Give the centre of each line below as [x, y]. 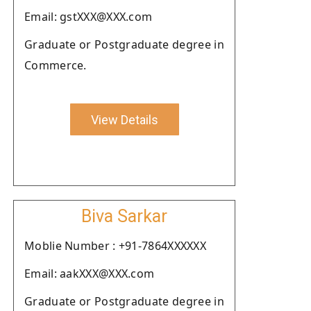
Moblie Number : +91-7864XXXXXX [115, 246]
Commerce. [56, 65]
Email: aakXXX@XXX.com [90, 274]
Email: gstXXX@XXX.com [89, 17]
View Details [124, 119]
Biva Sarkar [124, 216]
